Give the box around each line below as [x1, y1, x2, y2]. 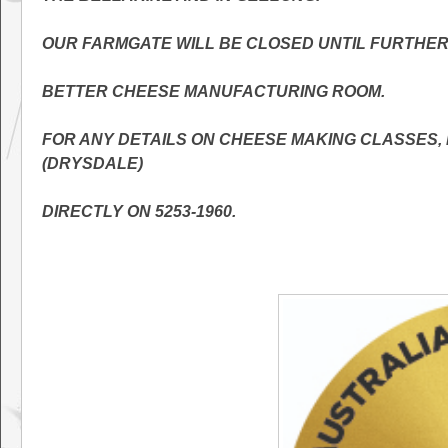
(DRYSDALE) [42, 155, 143, 172]
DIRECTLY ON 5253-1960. [42, 203, 236, 220]
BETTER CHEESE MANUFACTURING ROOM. [42, 83, 385, 100]
